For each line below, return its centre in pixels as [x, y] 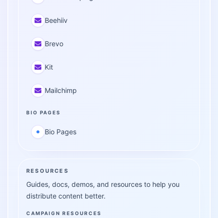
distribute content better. [66, 196]
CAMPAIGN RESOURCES [64, 213]
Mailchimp [61, 90]
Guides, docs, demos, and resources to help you [103, 184]
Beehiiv [56, 20]
